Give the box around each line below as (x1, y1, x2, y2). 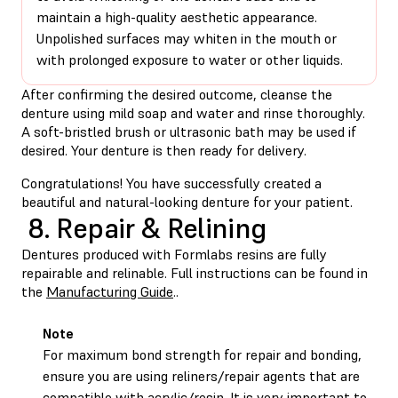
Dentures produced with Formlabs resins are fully (21, 244, 327, 263)
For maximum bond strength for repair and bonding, (43, 345, 362, 363)
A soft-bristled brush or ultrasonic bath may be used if (21, 122, 356, 140)
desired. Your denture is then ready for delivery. (21, 140, 306, 159)
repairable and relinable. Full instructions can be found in (21, 263, 368, 282)
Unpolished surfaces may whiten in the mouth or (36, 28, 337, 47)
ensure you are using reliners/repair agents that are (43, 366, 360, 385)
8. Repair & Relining (21, 210, 267, 246)
